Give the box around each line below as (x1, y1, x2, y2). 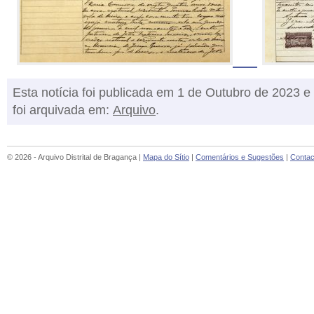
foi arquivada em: (13, 103, 113, 117)
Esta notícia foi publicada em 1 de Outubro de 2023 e (13, 86, 310, 100)
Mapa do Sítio (143, 153, 189, 161)
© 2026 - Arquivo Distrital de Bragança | (7, 153, 143, 161)
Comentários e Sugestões (196, 153, 284, 161)
